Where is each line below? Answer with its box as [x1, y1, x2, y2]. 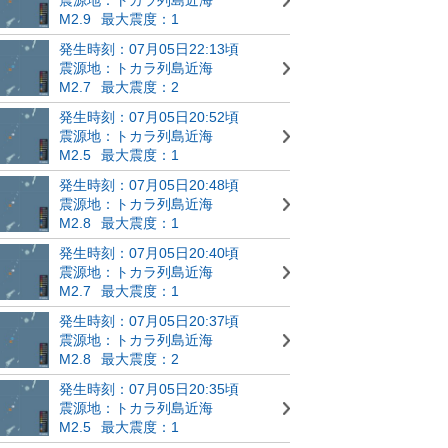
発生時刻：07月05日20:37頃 [59, 312, 239, 329]
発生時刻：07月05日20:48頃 [59, 176, 239, 193]
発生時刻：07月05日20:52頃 [59, 108, 239, 125]
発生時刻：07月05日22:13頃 [59, 40, 239, 57]
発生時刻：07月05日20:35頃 [59, 380, 239, 397]
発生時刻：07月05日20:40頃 [59, 244, 239, 261]
